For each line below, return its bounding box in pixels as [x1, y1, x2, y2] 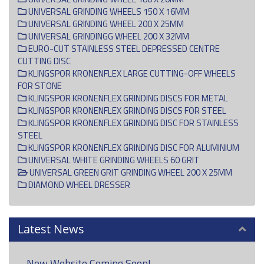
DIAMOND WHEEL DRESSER [27, 177, 130, 192]
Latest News [18, 220, 84, 237]
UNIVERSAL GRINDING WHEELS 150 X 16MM [27, 4, 189, 18]
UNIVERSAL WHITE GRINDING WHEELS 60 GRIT [27, 153, 200, 167]
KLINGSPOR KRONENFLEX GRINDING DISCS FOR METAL [27, 91, 228, 105]
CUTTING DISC [18, 54, 71, 68]
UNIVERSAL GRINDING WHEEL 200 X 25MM [27, 16, 184, 31]
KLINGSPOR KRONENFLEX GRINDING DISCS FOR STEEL [27, 103, 226, 117]
